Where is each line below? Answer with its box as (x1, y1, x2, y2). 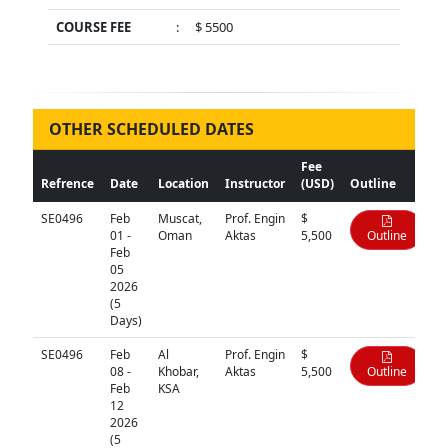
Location (157, 175, 209, 193)
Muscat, (157, 210, 202, 228)
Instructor (224, 175, 285, 193)
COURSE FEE (55, 18, 131, 37)
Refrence (40, 175, 94, 193)
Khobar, (157, 363, 199, 381)
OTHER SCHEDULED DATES (48, 118, 254, 141)
